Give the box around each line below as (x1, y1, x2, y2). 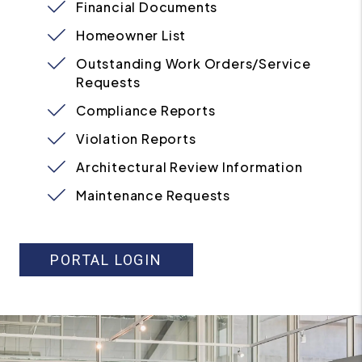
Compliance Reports (76, 102, 216, 119)
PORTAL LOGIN (50, 250, 162, 268)
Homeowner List (76, 27, 187, 44)
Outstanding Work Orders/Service (76, 55, 311, 72)
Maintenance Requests (76, 187, 230, 204)
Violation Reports (76, 130, 196, 147)
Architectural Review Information (76, 158, 303, 175)
